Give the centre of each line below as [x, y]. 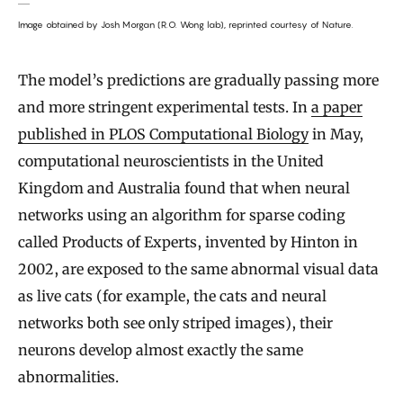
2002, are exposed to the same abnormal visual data [198, 269]
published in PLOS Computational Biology [163, 134]
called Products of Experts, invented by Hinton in [188, 242]
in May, [336, 134]
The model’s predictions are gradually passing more [198, 81]
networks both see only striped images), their [175, 323]
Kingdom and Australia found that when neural [184, 188]
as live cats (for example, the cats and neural [172, 296]
